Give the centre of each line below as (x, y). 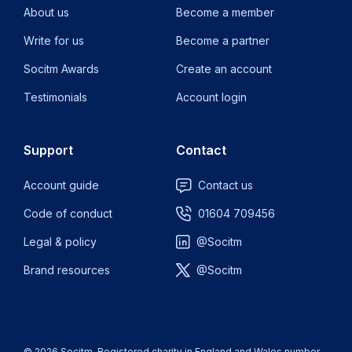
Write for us (54, 40)
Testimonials (55, 97)
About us (46, 12)
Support (48, 150)
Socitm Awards (61, 69)
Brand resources (67, 270)
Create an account (224, 69)
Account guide (61, 185)
